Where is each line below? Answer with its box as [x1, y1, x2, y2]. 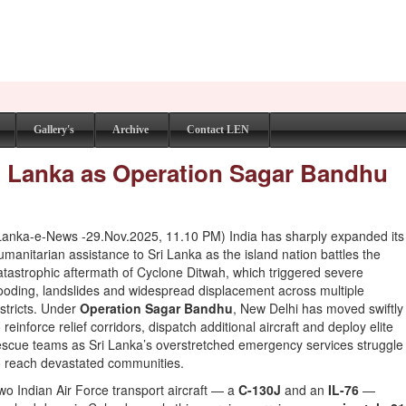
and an [281, 381, 329, 399]
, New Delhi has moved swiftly [233, 299, 404, 317]
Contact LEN [187, 123, 249, 136]
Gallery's [34, 123, 74, 136]
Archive [112, 123, 149, 136]
